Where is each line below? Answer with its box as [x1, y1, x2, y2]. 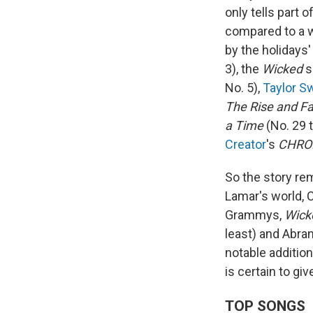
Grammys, [225, 208, 284, 223]
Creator [225, 137, 266, 152]
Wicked [262, 61, 303, 77]
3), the [225, 61, 262, 77]
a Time [225, 118, 263, 133]
